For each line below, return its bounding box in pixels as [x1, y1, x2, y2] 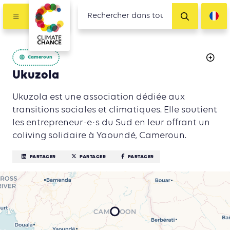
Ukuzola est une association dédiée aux [12, 92, 185, 102]
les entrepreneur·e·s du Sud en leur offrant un [12, 118, 210, 127]
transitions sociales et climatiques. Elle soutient [12, 105, 217, 114]
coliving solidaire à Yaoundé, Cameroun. [12, 130, 186, 140]
